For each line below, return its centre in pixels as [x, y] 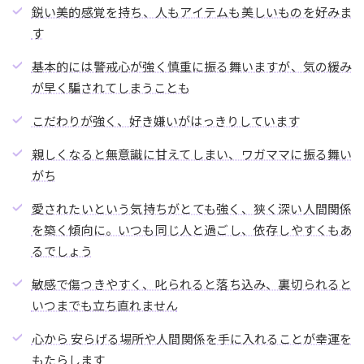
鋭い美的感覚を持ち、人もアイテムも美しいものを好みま [192, 12]
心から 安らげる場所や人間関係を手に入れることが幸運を [192, 339]
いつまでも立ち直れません [104, 305]
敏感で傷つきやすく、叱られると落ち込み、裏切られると [192, 284]
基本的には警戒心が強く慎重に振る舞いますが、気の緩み [192, 67]
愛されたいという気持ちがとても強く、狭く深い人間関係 [192, 209]
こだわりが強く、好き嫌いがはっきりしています [165, 121]
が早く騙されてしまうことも [110, 88]
